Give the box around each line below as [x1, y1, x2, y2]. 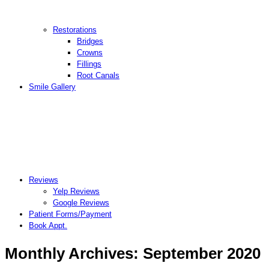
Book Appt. [29, 221, 67, 231]
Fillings [77, 59, 101, 69]
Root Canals [77, 71, 119, 80]
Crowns [77, 48, 103, 58]
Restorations [53, 25, 97, 35]
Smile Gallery [29, 82, 76, 92]
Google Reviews [53, 198, 109, 208]
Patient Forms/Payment [29, 210, 112, 219]
